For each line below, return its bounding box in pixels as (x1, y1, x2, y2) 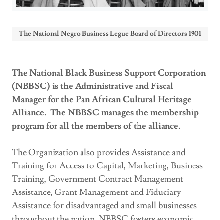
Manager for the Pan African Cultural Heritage (12, 94, 192, 106)
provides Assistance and (97, 147, 186, 159)
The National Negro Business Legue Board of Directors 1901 (19, 29, 201, 39)
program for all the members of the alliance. (12, 120, 180, 132)
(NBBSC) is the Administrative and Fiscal (12, 81, 173, 92)
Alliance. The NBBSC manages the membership (12, 107, 199, 119)
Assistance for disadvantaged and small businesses (12, 200, 197, 212)
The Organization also (12, 147, 95, 159)
